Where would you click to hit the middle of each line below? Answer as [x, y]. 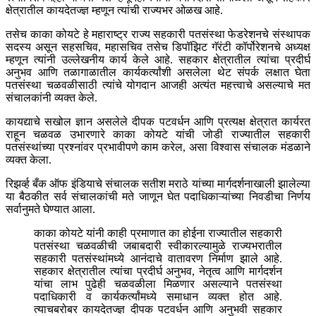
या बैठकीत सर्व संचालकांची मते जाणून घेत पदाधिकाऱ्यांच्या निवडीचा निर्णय [158, 197]
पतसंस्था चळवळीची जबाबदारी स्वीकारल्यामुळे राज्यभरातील [158, 246]
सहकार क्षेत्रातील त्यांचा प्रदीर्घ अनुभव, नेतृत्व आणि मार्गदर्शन [158, 272]
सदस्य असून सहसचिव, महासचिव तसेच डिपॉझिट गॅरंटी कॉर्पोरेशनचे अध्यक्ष [158, 47]
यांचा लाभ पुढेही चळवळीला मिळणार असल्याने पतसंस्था [158, 284]
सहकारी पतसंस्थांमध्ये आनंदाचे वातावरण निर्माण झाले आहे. [158, 259]
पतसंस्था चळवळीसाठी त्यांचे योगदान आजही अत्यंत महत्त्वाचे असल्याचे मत [158, 85]
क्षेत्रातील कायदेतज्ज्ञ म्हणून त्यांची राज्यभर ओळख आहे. [114, 11]
